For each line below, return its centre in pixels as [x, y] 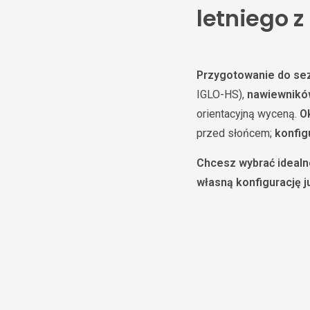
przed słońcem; [236, 133]
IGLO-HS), [222, 94]
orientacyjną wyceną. [248, 114]
